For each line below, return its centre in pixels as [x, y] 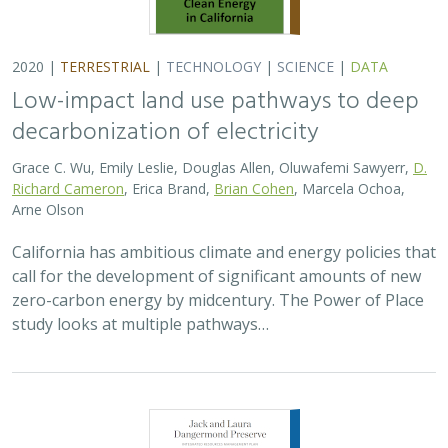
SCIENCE [305, 66]
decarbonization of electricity [165, 133]
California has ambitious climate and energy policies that [224, 252]
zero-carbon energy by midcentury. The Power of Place [218, 300]
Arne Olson [48, 209]
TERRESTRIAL [105, 66]
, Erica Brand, [169, 188]
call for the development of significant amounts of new [216, 276]
